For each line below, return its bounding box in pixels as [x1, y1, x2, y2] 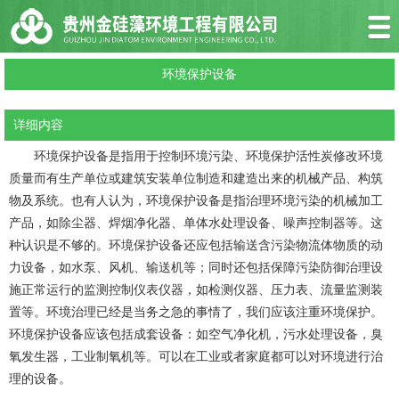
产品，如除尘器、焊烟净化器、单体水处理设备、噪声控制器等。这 [9, 216, 383, 230]
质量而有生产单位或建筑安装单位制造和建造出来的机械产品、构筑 [9, 172, 383, 185]
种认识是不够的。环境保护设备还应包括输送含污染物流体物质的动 [9, 239, 383, 252]
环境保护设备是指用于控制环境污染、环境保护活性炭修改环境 [34, 150, 383, 163]
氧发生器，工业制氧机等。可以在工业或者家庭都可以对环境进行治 [9, 350, 383, 363]
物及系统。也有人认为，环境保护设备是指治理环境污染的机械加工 [9, 194, 383, 208]
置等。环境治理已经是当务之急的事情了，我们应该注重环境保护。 [9, 305, 383, 319]
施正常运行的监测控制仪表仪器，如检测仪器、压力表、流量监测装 [9, 283, 383, 297]
